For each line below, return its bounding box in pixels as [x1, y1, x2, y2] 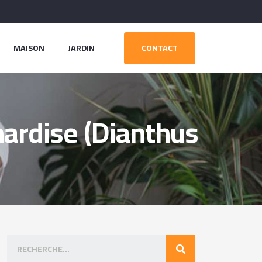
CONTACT [142, 40, 178, 56]
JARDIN [68, 40, 95, 56]
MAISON [13, 40, 45, 56]
